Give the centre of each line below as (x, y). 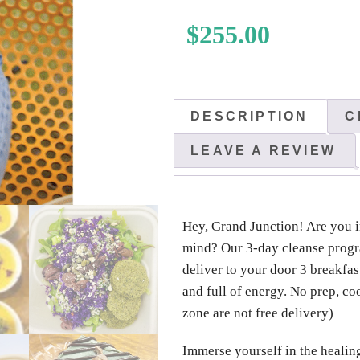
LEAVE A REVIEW (263, 151)
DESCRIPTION (250, 117)
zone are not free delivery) (258, 313)
